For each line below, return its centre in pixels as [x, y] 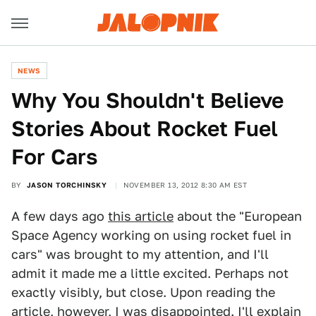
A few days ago [60, 216]
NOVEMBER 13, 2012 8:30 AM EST [185, 185]
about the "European [238, 216]
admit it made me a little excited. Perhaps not [150, 273]
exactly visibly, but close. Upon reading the [143, 292]
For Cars [54, 157]
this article [141, 216]
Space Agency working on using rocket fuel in [151, 235]
